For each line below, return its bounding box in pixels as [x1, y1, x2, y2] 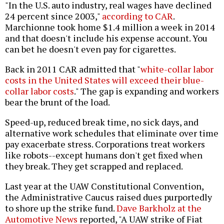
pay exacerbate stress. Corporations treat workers [5, 138, 205, 150]
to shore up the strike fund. [5, 202, 116, 214]
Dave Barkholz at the [116, 202, 201, 214]
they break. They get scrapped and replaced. [5, 160, 183, 172]
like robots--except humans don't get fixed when [5, 149, 202, 161]
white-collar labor [140, 63, 213, 75]
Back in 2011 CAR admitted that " [5, 63, 140, 75]
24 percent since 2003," [5, 10, 102, 22]
